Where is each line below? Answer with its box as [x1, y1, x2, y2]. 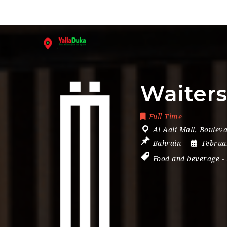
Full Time [148, 112, 182, 121]
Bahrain [153, 139, 181, 147]
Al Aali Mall [153, 126, 195, 134]
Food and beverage [153, 155, 219, 163]
